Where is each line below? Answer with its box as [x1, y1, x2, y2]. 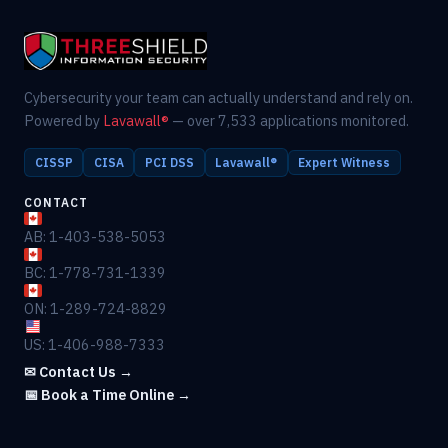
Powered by [24, 111, 103, 131]
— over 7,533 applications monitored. [169, 111, 409, 131]
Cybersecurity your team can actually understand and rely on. [24, 88, 413, 108]
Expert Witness [298, 155, 391, 171]
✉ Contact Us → [24, 362, 133, 382]
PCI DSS [144, 155, 194, 171]
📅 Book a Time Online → [24, 385, 191, 405]
